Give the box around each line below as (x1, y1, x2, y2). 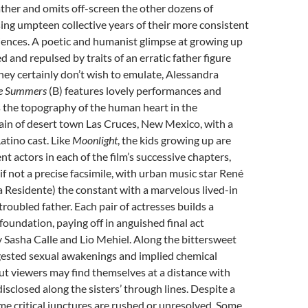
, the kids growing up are (118, 133, 231, 146)
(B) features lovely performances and (47, 84, 221, 97)
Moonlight (72, 133, 118, 146)
